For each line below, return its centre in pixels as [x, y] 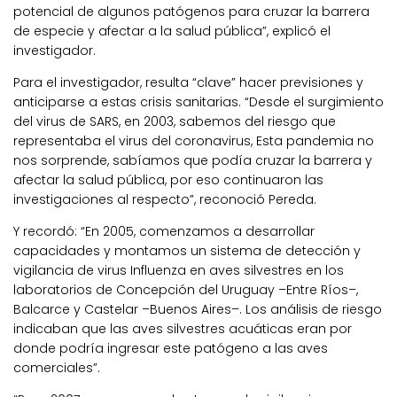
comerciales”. [57, 367]
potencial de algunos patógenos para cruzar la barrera [191, 11]
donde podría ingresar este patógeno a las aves [171, 348]
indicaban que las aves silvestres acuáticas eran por [183, 328]
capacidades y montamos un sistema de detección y [187, 250]
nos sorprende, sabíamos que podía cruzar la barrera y [193, 160]
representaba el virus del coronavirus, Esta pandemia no [194, 140]
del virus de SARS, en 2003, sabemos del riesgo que [175, 121]
